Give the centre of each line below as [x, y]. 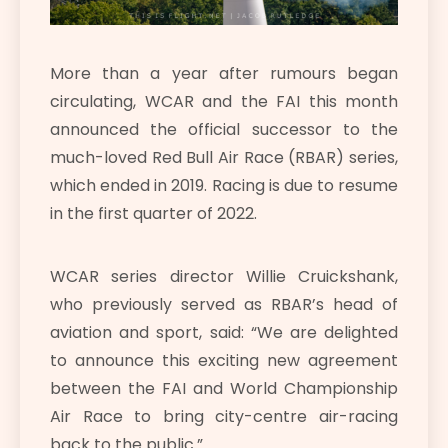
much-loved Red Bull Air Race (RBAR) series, [224, 158]
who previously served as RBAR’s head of [224, 305]
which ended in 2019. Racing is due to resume [224, 186]
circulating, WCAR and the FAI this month [224, 102]
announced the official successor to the [224, 130]
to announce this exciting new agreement [224, 361]
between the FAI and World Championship [224, 389]
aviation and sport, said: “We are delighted [224, 333]
